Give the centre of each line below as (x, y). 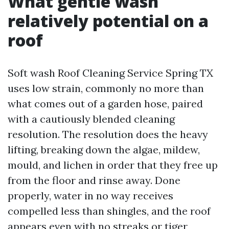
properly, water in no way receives (90, 196)
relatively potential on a (108, 21)
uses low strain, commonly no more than (106, 88)
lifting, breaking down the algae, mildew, (104, 150)
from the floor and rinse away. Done (94, 180)
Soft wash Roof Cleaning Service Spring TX (110, 73)
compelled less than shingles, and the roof (109, 211)
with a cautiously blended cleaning (91, 119)
